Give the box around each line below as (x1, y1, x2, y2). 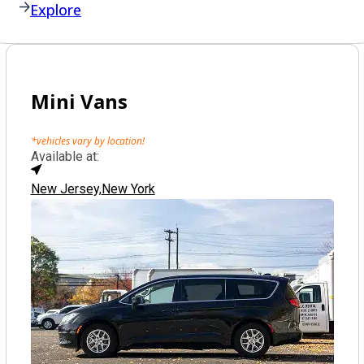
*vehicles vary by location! (30, 134, 145, 148)
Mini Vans (30, 88, 128, 115)
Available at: (30, 149, 99, 164)
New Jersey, (30, 181, 102, 197)
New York (101, 181, 155, 197)
